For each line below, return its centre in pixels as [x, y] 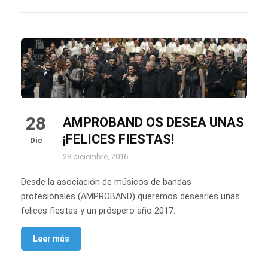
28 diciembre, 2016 [95, 157]
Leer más [51, 239]
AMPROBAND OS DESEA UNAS [153, 123]
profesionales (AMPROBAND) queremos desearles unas [130, 197]
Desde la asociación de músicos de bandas [106, 182]
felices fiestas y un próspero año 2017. [98, 211]
